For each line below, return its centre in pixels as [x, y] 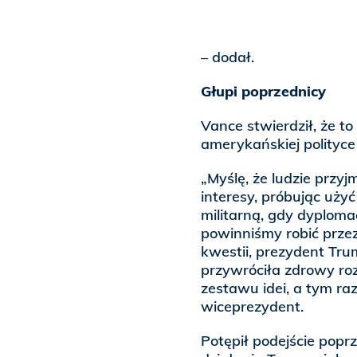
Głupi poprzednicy [263, 92]
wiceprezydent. [252, 307]
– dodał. [228, 57]
